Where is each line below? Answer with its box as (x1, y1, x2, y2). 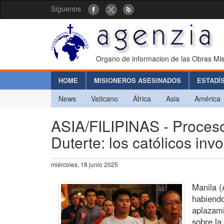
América (194, 93, 220, 103)
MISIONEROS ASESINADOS (94, 75, 181, 85)
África (133, 93, 151, 103)
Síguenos (51, 3, 81, 13)
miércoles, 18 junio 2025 (51, 159, 118, 168)
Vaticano (91, 93, 118, 103)
